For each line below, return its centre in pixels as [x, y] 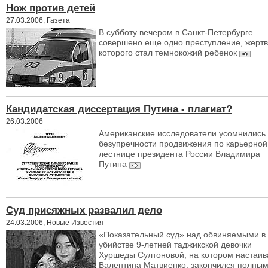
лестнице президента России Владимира [179, 154]
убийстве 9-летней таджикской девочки [175, 245]
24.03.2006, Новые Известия [55, 222]
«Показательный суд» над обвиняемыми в [182, 234]
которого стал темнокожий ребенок [168, 53]
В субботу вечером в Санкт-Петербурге [176, 32]
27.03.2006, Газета [38, 20]
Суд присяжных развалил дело [84, 210]
